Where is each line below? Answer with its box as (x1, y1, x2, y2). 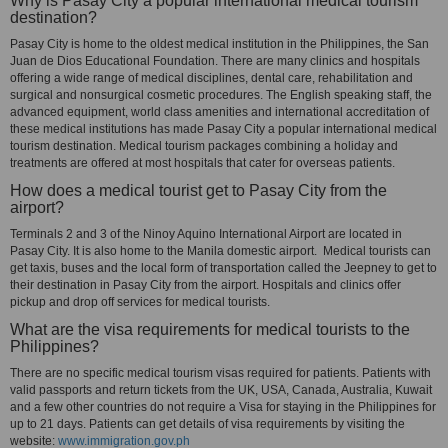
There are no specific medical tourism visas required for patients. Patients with (10, 366, 431, 380)
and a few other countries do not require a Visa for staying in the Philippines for (10, 400, 436, 414)
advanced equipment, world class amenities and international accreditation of (10, 105, 429, 119)
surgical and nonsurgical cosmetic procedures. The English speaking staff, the (10, 88, 432, 102)
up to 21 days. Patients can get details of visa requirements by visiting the (10, 417, 405, 431)
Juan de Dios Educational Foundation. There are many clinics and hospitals (10, 54, 420, 68)
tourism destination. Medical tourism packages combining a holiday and (10, 139, 398, 153)
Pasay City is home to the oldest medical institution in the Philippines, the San (10, 37, 429, 51)
